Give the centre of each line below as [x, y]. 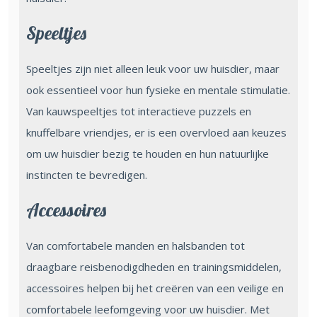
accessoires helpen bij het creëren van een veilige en [155, 288]
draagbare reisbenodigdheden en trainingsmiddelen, [154, 266]
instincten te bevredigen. [87, 174]
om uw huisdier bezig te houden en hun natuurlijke [148, 153]
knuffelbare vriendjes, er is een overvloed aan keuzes [156, 132]
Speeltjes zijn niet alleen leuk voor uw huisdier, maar [153, 68]
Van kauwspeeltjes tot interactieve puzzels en [139, 111]
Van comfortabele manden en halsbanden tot [136, 245]
